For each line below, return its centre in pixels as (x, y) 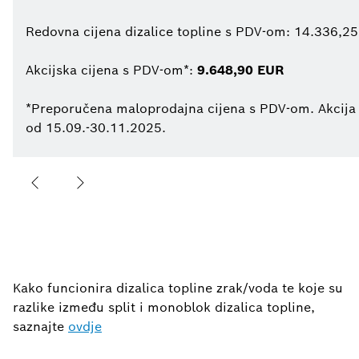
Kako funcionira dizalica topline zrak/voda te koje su (178, 288)
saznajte (40, 326)
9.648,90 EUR (241, 70)
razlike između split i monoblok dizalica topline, (164, 307)
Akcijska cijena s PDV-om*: (111, 70)
